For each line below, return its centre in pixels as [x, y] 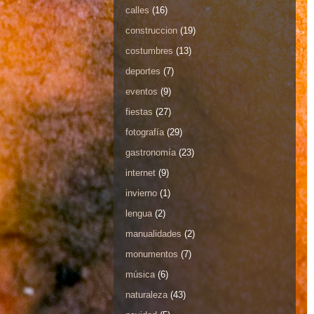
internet [141, 173]
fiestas [139, 112]
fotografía [145, 132]
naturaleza [146, 295]
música [140, 275]
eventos [142, 92]
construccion [151, 31]
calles [137, 11]
